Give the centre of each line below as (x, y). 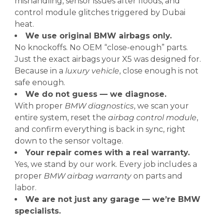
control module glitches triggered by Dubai (100, 12)
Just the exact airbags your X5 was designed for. (108, 59)
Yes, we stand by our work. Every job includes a (106, 164)
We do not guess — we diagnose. (96, 94)
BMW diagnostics (99, 106)
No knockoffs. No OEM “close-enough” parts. (101, 47)
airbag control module (152, 118)
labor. (26, 188)
